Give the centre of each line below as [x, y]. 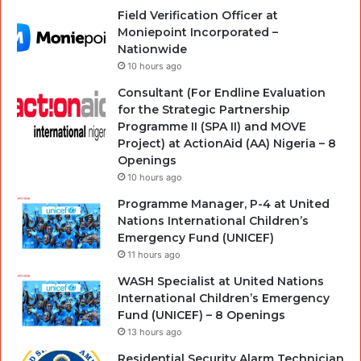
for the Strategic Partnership [204, 110]
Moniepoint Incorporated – [198, 33]
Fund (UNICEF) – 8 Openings [201, 315]
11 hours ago [154, 255]
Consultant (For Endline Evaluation [222, 93]
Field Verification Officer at [198, 16]
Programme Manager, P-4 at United [224, 204]
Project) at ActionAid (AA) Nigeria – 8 [227, 144]
